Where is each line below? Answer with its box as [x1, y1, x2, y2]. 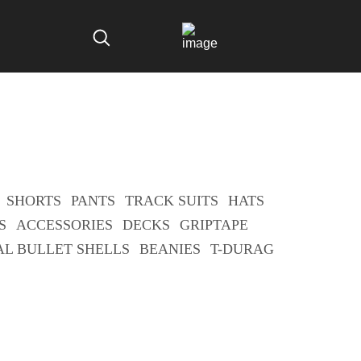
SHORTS [6, 193, 61, 209]
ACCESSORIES [16, 217, 113, 233]
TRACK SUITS [125, 193, 218, 209]
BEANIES [139, 241, 201, 257]
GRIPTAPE [180, 217, 248, 233]
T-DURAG [210, 241, 274, 257]
